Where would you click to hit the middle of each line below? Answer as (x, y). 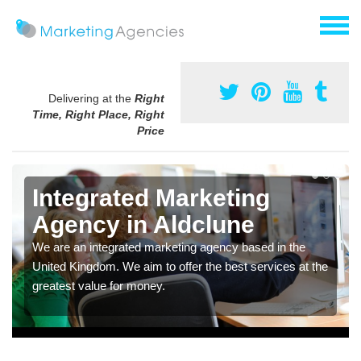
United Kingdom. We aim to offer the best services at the (180, 267)
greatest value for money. (99, 286)
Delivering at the (91, 99)
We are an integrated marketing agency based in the (169, 247)
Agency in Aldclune (143, 225)
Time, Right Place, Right (98, 115)
